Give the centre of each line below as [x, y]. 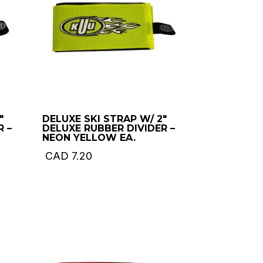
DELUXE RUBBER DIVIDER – [109, 129]
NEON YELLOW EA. [89, 138]
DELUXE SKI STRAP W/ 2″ [105, 119]
